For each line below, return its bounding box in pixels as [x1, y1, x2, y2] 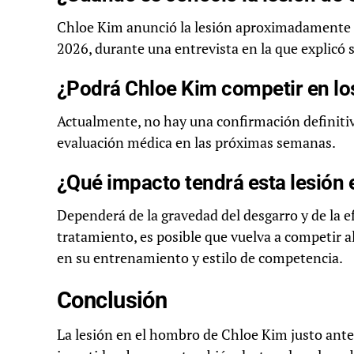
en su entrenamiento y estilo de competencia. [57, 249, 343, 268]
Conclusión [57, 287, 168, 314]
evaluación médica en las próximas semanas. [57, 134, 336, 153]
